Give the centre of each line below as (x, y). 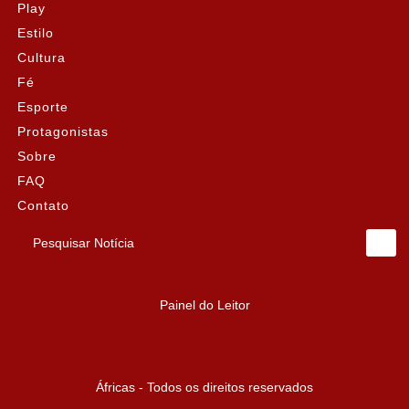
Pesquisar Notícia (79, 250)
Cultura (42, 58)
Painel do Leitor (204, 304)
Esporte (43, 107)
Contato (43, 205)
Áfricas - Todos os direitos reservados (204, 387)
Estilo (36, 33)
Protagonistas (63, 131)
